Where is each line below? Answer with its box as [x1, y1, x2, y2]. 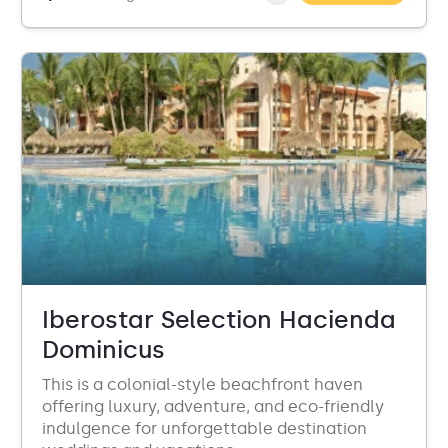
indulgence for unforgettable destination [42, 419, 367, 438]
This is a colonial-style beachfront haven [42, 375, 363, 394]
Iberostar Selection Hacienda [42, 305, 396, 334]
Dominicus [42, 335, 165, 364]
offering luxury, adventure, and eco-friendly [42, 397, 384, 416]
